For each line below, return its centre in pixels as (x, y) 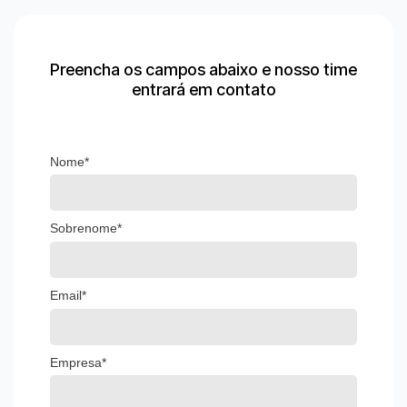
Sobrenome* (86, 228)
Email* (68, 296)
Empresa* (78, 362)
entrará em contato (203, 89)
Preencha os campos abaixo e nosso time (203, 69)
